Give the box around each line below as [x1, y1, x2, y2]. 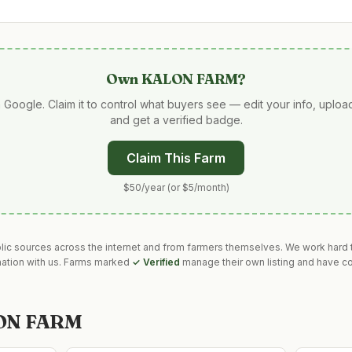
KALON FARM [141, 70, 238, 88]
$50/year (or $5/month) [123, 181, 229, 193]
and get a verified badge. [109, 113, 243, 126]
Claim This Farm [126, 150, 225, 166]
